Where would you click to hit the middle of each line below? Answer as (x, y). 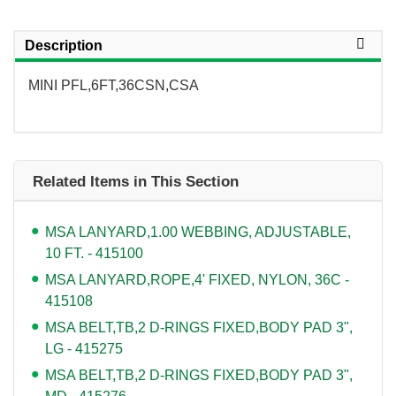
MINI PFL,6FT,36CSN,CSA (114, 85)
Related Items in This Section (136, 181)
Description (64, 45)
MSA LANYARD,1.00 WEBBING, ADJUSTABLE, (198, 232)
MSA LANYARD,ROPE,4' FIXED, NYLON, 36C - (197, 279)
